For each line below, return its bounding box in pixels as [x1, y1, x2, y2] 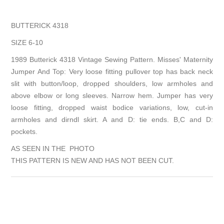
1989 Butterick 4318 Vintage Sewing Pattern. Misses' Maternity [11, 55, 213, 64]
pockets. [11, 127, 38, 136]
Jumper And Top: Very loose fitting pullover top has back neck [11, 67, 213, 76]
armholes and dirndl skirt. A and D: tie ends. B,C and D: [11, 115, 213, 124]
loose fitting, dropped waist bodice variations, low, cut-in [11, 103, 213, 112]
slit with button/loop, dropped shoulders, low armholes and [11, 79, 213, 88]
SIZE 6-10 [11, 38, 43, 47]
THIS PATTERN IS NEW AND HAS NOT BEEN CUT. [11, 156, 174, 165]
